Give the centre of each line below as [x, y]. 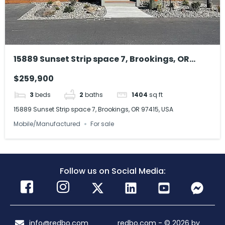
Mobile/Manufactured [47, 124]
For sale [102, 124]
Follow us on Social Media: [113, 171]
